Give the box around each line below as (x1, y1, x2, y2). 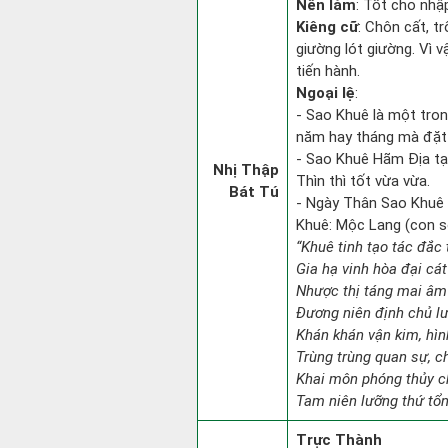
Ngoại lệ (296, 84, 355, 102)
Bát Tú (229, 183, 279, 201)
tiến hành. (296, 62, 360, 80)
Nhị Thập (213, 161, 279, 179)
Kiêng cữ (296, 18, 358, 36)
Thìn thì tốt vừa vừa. (296, 172, 430, 190)
